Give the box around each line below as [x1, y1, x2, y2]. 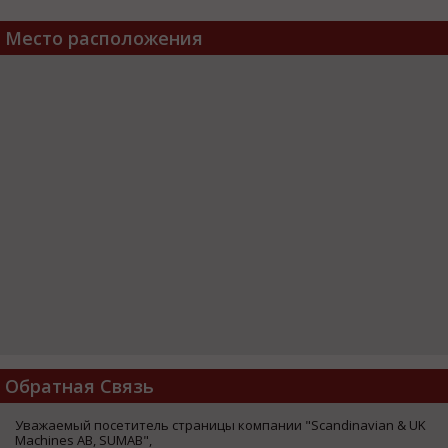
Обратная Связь [5, 373, 154, 398]
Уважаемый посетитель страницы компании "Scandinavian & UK [15, 415, 426, 434]
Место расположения [5, 25, 203, 50]
